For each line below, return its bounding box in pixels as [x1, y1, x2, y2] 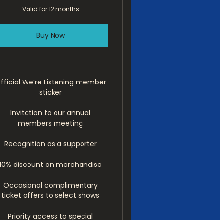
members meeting [18, 118, 83, 128]
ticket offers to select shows [1, 191, 100, 200]
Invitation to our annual [10, 108, 91, 118]
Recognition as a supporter [4, 139, 97, 149]
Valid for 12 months [22, 5, 79, 13]
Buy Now [36, 30, 65, 40]
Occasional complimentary [3, 180, 98, 190]
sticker [39, 87, 62, 97]
